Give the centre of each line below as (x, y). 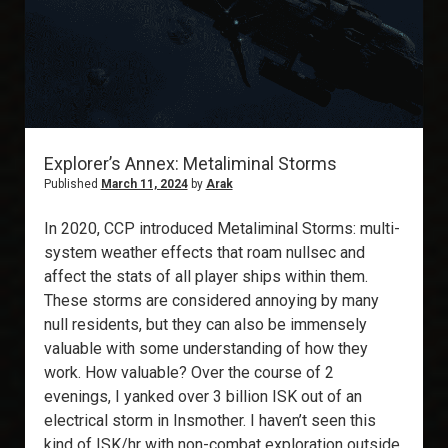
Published (72, 184)
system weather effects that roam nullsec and (204, 253)
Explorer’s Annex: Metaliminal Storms (190, 164)
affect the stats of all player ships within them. (205, 277)
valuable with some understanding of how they (205, 349)
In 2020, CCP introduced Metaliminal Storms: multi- (221, 229)
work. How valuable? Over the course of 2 (188, 373)
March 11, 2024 (144, 184)
